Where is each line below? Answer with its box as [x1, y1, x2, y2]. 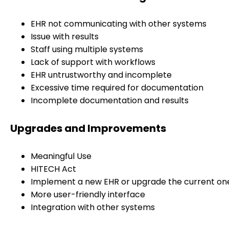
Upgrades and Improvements [10, 121, 166, 136]
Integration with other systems [31, 201, 155, 213]
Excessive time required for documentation [31, 82, 203, 94]
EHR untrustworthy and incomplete [31, 69, 172, 81]
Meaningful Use [31, 150, 91, 162]
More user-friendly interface [31, 188, 145, 200]
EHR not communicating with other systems [31, 18, 207, 30]
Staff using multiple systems [31, 43, 143, 56]
